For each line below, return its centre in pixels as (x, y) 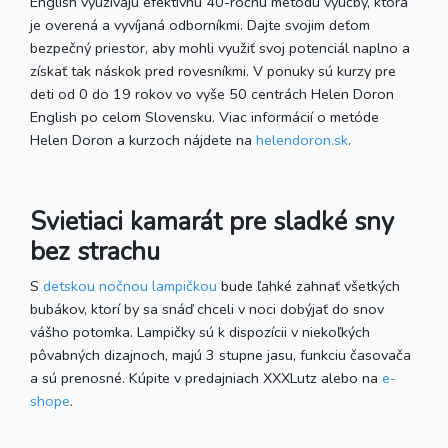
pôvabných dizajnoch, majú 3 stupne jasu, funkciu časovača (220, 354)
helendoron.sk (302, 139)
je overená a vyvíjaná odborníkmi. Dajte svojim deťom (200, 24)
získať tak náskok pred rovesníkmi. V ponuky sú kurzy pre (213, 70)
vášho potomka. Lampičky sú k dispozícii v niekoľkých (200, 331)
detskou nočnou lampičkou (130, 285)
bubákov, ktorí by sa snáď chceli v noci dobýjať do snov (207, 308)
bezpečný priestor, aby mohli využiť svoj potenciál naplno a (220, 47)
